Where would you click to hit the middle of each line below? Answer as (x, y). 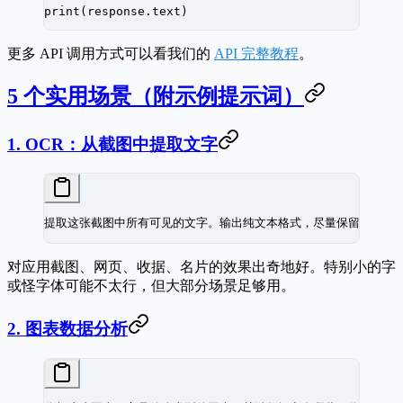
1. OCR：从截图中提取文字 (112, 144)
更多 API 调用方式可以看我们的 (111, 53)
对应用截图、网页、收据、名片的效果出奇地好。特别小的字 (201, 267)
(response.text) (134, 11)
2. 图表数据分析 (67, 329)
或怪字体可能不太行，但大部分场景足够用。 (151, 286)
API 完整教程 (256, 53)
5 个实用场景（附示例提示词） (156, 96)
